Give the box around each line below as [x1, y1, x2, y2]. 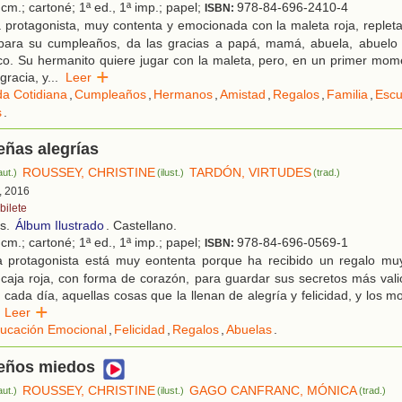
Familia [327, 87, 368, 102]
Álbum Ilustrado [15, 218, 104, 233]
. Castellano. [106, 218, 177, 233]
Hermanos [153, 87, 213, 102]
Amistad [220, 87, 266, 102]
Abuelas [226, 322, 272, 337]
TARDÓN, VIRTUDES [189, 165, 312, 180]
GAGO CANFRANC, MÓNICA [189, 383, 358, 398]
